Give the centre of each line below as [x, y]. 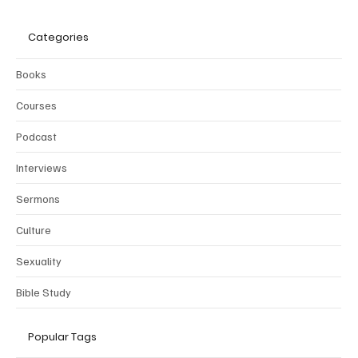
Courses [36, 105]
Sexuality [39, 261]
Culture [34, 229]
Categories [58, 38]
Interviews [42, 167]
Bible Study [44, 292]
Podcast [36, 136]
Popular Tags [62, 336]
